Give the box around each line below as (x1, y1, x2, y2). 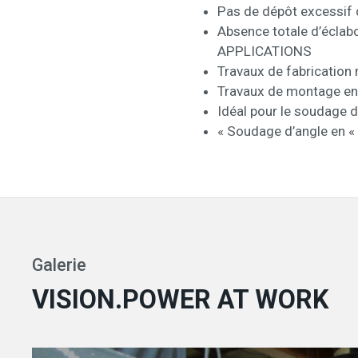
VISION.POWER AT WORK (32, 284, 328, 315)
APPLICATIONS (217, 42, 312, 59)
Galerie (32, 254, 86, 275)
